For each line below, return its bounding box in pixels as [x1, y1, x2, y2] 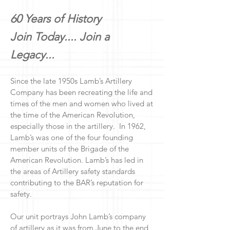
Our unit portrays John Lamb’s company [10, 212, 146, 221]
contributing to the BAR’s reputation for [10, 178, 143, 187]
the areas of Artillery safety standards [10, 166, 135, 176]
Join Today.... [10, 30, 80, 44]
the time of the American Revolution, [10, 110, 135, 120]
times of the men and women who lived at [10, 99, 153, 108]
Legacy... [10, 48, 54, 62]
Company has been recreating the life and [10, 87, 152, 97]
